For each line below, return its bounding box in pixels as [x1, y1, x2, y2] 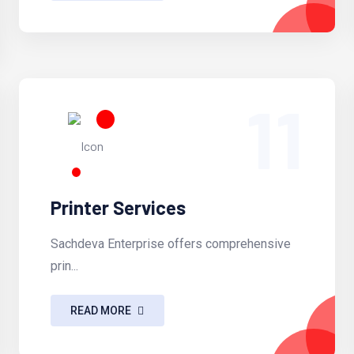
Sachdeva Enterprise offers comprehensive [50, 236, 291, 252]
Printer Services [50, 196, 186, 220]
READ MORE [70, 303, 132, 317]
